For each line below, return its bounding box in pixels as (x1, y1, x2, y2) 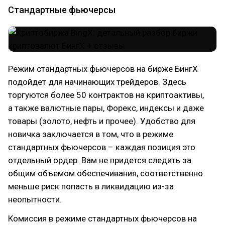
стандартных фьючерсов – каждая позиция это (8, 142, 195, 152)
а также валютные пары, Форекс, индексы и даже (8, 102, 204, 113)
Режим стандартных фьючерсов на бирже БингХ (8, 63, 198, 74)
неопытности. (8, 194, 62, 204)
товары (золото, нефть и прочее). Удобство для (8, 116, 195, 126)
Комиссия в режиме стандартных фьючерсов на (8, 213, 197, 223)
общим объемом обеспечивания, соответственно (8, 168, 203, 178)
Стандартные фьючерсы (8, 4, 116, 15)
